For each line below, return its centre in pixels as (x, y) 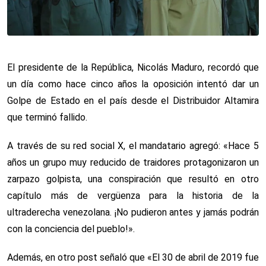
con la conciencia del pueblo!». (71, 229)
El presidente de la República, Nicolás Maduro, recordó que (133, 67)
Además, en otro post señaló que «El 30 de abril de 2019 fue (133, 257)
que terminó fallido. (47, 117)
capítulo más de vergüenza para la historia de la (133, 195)
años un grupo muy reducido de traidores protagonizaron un (133, 162)
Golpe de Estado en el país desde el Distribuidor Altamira (133, 100)
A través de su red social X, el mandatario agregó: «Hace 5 (133, 145)
